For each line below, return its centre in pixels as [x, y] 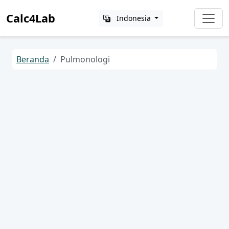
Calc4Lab [31, 18]
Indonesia [133, 18]
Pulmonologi [85, 59]
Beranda [33, 59]
